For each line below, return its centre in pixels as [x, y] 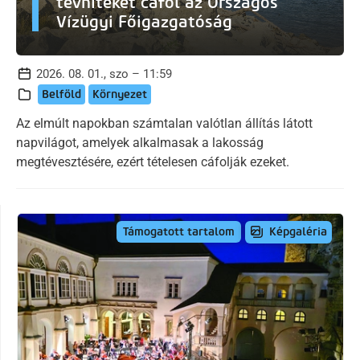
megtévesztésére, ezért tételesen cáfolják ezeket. [153, 162]
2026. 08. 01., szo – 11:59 [104, 74]
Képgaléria [298, 231]
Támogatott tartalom [179, 232]
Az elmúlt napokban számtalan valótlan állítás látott [164, 123]
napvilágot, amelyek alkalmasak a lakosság [140, 142]
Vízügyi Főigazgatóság [144, 21]
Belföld [61, 94]
